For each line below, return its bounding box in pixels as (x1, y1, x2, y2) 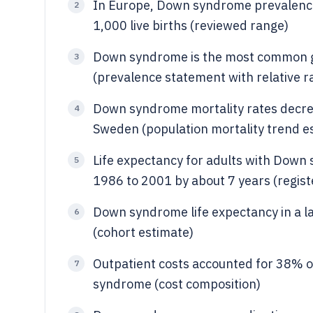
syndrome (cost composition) (93, 276, 261, 292)
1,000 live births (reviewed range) (93, 17, 289, 34)
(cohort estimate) (93, 224, 194, 240)
